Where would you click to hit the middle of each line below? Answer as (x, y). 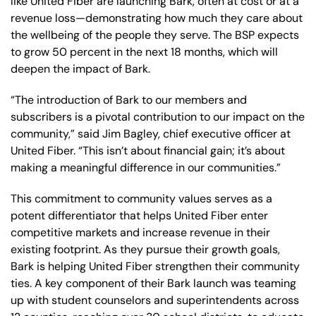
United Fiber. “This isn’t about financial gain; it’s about (148, 150)
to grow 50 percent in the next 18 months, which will (144, 51)
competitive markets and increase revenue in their (140, 232)
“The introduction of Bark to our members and (129, 99)
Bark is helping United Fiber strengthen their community (155, 266)
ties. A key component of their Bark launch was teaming (153, 283)
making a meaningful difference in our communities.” (146, 167)
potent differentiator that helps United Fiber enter (139, 215)
